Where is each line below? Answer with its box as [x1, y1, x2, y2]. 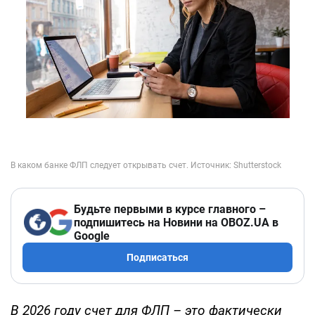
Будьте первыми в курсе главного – [74, 202, 266, 216]
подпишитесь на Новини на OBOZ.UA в [74, 215, 278, 229]
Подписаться [127, 251, 188, 263]
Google [74, 229, 110, 243]
